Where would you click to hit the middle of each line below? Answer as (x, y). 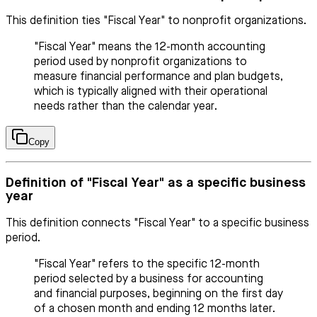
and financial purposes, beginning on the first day (158, 294)
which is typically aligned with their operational (151, 92)
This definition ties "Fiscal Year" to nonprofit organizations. (156, 22)
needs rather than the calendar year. (126, 107)
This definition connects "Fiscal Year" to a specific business (157, 223)
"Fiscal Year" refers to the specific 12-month (147, 264)
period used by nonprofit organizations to (140, 63)
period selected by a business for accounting (149, 279)
